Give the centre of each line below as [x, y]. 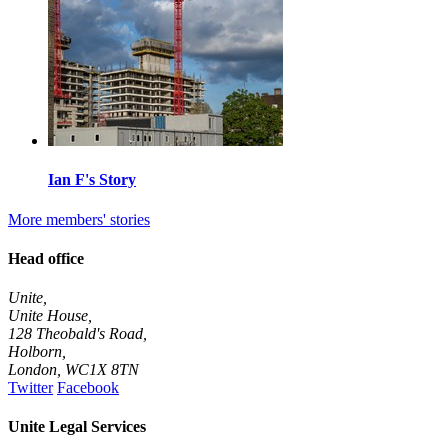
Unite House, [50, 316]
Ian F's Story [92, 180]
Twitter [30, 388]
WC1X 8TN [102, 370]
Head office [46, 258]
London [32, 370]
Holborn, [37, 352]
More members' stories [79, 219]
